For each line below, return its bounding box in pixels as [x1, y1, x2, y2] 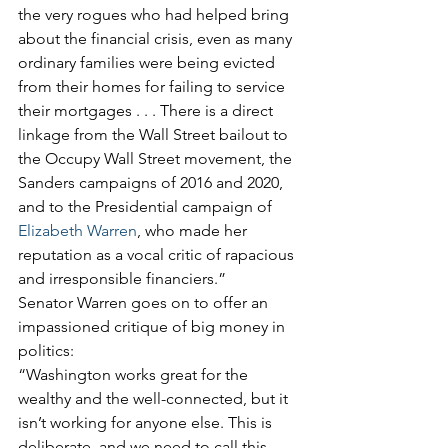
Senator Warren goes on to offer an [18, 293, 272, 312]
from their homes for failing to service [18, 77, 289, 96]
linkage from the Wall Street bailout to [18, 125, 292, 144]
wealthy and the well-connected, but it [18, 389, 292, 408]
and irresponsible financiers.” [18, 269, 226, 288]
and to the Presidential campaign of [18, 197, 276, 216]
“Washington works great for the [18, 365, 252, 384]
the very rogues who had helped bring [18, 5, 293, 24]
